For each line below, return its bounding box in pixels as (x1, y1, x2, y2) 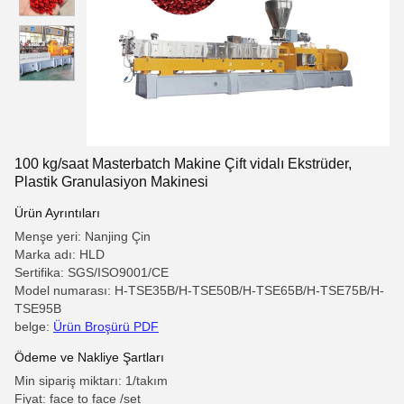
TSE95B (14, 301, 61, 316)
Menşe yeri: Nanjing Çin (14, 229, 151, 243)
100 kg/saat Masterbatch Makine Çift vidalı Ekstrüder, (14, 156, 352, 171)
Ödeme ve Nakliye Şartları (14, 350, 164, 364)
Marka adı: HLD (14, 247, 105, 262)
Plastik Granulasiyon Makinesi (14, 174, 208, 189)
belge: (14, 319, 53, 334)
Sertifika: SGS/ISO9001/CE (14, 265, 169, 280)
